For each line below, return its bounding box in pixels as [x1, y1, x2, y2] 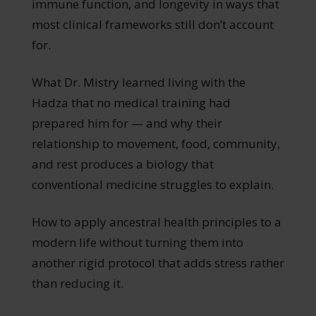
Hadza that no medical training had [31, 94, 231, 111]
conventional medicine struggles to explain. [31, 176, 274, 193]
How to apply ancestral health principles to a [31, 213, 281, 230]
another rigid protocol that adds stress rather [31, 254, 284, 271]
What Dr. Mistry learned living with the [31, 73, 245, 90]
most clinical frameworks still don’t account [31, 16, 274, 32]
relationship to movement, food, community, [31, 135, 280, 152]
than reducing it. [31, 274, 123, 291]
